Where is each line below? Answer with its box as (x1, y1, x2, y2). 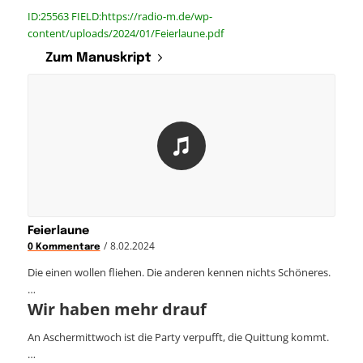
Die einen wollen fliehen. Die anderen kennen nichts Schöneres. (27, 264, 331, 280)
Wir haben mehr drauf (27, 297, 207, 320)
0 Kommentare (27, 241, 100, 252)
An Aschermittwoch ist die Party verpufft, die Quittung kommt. (27, 329, 329, 344)
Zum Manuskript (45, 50, 152, 65)
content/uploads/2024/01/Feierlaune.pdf (27, 25, 224, 41)
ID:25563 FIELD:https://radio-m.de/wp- (27, 8, 212, 23)
